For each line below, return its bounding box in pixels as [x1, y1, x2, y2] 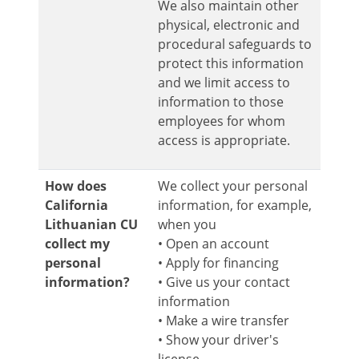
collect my [45, 235, 110, 253]
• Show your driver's [157, 331, 279, 349]
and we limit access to [157, 74, 290, 92]
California [45, 196, 108, 215]
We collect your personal [157, 177, 308, 196]
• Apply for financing [157, 254, 279, 272]
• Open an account [157, 235, 269, 253]
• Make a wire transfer [157, 312, 289, 330]
